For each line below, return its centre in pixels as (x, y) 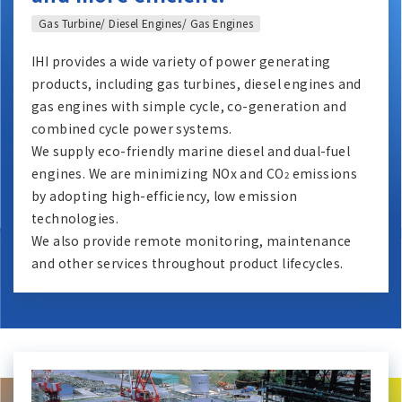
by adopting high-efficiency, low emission (165, 196)
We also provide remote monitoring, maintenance (192, 241)
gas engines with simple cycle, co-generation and (189, 106)
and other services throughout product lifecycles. (188, 263)
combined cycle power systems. (132, 129)
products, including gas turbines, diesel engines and (197, 84)
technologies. (75, 218)
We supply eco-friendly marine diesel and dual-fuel (191, 151)
